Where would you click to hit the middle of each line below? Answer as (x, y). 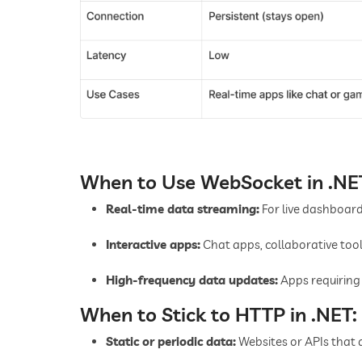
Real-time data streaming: (183, 208)
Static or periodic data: (171, 341)
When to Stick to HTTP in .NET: (219, 314)
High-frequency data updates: (192, 280)
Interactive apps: (153, 244)
